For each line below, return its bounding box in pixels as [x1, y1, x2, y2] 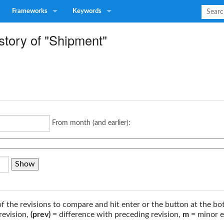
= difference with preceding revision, [50, 210, 182, 218]
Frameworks [12, 8, 47, 14]
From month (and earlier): [52, 119, 130, 126]
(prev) [30, 210, 50, 218]
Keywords [72, 8, 101, 14]
